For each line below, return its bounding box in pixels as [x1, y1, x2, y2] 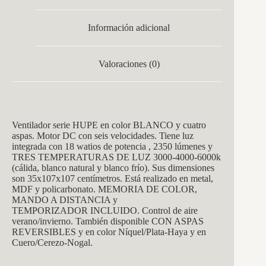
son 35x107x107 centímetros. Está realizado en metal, [12, 173, 213, 184]
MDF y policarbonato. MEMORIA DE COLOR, [12, 184, 197, 195]
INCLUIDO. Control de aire [90, 205, 198, 216]
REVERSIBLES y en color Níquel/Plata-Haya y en [12, 227, 206, 237]
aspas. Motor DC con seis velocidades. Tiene [12, 131, 180, 141]
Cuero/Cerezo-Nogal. [12, 237, 93, 248]
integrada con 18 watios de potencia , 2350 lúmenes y [12, 141, 213, 152]
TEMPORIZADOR [12, 205, 90, 216]
